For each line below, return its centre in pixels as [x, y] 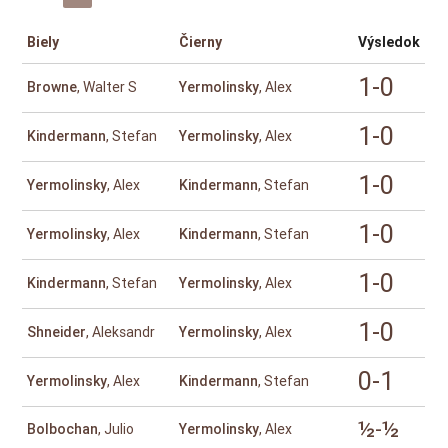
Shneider [57, 332]
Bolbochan [63, 429]
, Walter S [107, 87]
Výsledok [389, 42]
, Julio [116, 429]
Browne [52, 87]
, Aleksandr [121, 332]
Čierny [201, 42]
